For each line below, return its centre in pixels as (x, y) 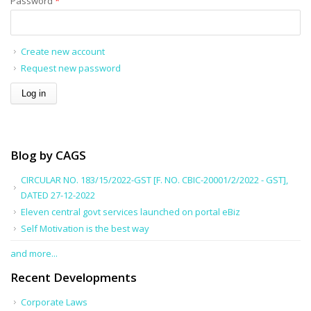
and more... (34, 253)
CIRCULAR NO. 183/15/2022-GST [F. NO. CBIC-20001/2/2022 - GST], (154, 179)
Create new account (63, 51)
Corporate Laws (54, 302)
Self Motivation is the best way (85, 228)
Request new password (71, 68)
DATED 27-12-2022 (58, 195)
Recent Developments (74, 277)
